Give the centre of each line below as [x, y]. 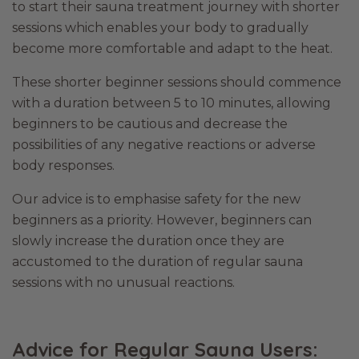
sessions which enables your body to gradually [160, 28]
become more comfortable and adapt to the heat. [172, 48]
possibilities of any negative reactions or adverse [164, 145]
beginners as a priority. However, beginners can [162, 220]
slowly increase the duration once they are [148, 241]
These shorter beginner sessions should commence [177, 82]
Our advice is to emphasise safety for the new [156, 199]
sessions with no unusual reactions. [123, 282]
